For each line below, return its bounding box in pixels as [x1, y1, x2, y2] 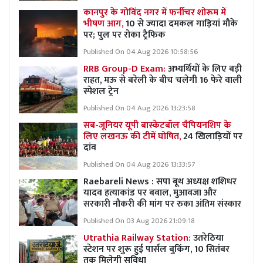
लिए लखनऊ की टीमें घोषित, [83, 128, 181, 144]
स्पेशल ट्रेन [83, 83, 119, 99]
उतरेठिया [193, 230, 224, 246]
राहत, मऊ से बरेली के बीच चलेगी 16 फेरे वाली [83, 72, 242, 88]
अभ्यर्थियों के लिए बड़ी [168, 60, 242, 77]
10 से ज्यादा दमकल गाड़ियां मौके [126, 15, 238, 32]
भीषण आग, [83, 15, 126, 32]
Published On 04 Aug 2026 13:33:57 [83, 158, 195, 171]
